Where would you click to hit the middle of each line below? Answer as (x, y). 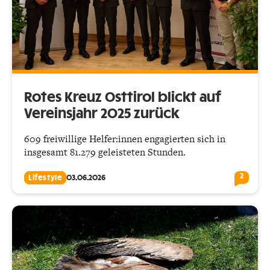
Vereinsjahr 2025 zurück (102, 114)
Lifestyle (46, 177)
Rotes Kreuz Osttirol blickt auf (122, 97)
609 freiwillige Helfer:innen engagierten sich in (125, 139)
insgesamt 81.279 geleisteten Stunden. (105, 152)
